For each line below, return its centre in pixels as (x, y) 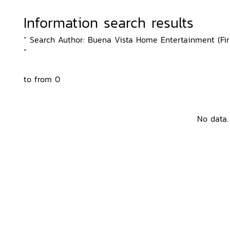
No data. (213, 119)
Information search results (109, 23)
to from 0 (42, 79)
